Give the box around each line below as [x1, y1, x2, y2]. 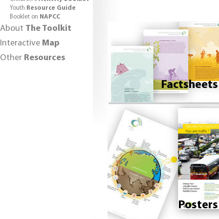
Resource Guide [26, 4, 76, 11]
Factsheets [160, 79, 218, 91]
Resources [24, 53, 65, 63]
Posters [177, 199, 218, 211]
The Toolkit [25, 23, 71, 33]
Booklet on [10, 13, 40, 20]
